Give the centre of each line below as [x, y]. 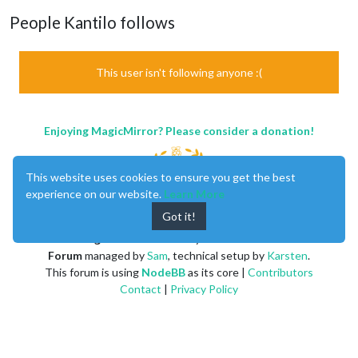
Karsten [287, 255]
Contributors [280, 272]
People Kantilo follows [92, 22]
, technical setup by [217, 255]
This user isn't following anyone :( [179, 72]
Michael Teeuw [241, 238]
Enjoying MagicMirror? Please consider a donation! [179, 130]
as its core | [217, 272]
